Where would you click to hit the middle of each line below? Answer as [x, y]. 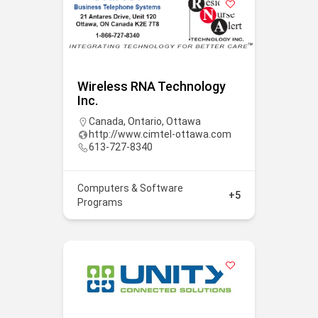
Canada [106, 121]
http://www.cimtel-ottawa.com [160, 134]
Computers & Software [130, 188]
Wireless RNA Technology [152, 86]
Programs [100, 202]
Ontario [145, 121]
